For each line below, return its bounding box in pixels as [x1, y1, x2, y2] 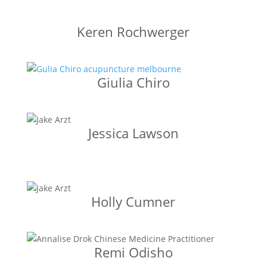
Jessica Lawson [88, 124, 179, 142]
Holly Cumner [91, 193, 176, 210]
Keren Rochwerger [77, 23, 190, 41]
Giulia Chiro [97, 73, 170, 91]
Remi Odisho [94, 243, 173, 261]
